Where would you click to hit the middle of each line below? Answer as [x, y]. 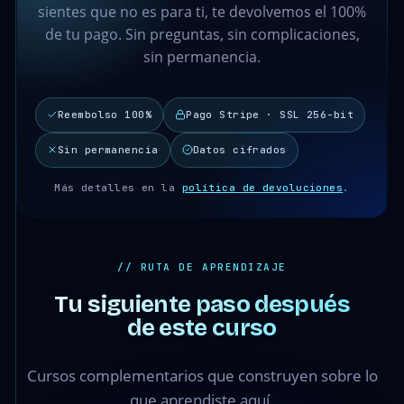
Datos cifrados [239, 149]
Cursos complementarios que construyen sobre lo [202, 375]
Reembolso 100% [105, 114]
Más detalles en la [118, 187]
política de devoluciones [262, 187]
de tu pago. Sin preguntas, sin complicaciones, [202, 34]
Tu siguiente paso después [202, 304]
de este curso [202, 327]
